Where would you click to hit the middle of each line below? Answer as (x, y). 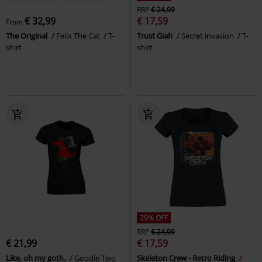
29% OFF (154, 218)
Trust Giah (156, 35)
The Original (27, 35)
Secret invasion (208, 35)
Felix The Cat (79, 35)
